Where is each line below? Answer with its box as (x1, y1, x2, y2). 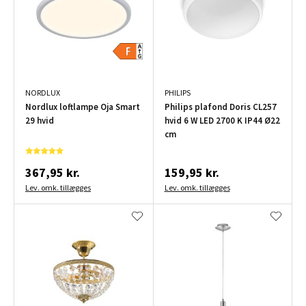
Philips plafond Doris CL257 (164, 101, 277, 113)
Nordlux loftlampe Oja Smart (25, 101, 140, 113)
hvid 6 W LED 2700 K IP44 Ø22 (164, 115, 280, 127)
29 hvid (25, 115, 54, 127)
